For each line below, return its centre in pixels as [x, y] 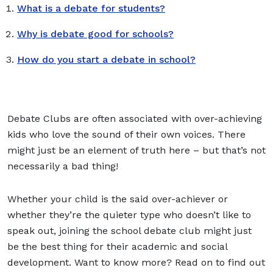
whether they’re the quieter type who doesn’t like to [129, 214]
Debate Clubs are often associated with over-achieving [135, 118]
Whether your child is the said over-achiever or [118, 199]
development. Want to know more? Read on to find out [136, 262]
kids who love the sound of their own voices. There [126, 134]
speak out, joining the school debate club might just [129, 230]
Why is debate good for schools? [95, 34]
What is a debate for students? [91, 8]
